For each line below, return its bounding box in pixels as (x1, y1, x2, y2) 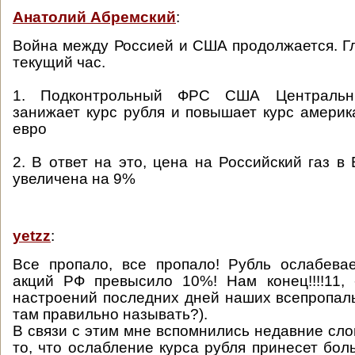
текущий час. (13, 54, 105, 71)
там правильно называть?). (13, 306, 208, 323)
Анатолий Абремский (13, 9, 176, 25)
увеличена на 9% (13, 170, 136, 187)
